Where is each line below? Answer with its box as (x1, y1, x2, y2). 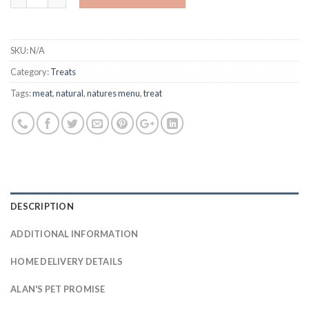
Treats (50, 66, 76, 77)
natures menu (87, 87, 140, 99)
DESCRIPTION (10, 200, 74, 212)
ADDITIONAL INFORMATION (10, 228, 139, 239)
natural (56, 87, 83, 99)
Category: (10, 66, 50, 77)
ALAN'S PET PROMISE (10, 283, 106, 295)
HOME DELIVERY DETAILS (10, 255, 123, 267)
